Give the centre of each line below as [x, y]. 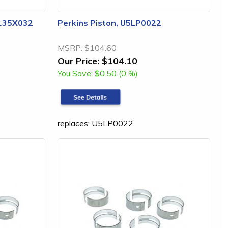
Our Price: [78, 61]
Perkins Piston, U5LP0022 [109, 23]
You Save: [75, 73]
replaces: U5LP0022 [95, 123]
